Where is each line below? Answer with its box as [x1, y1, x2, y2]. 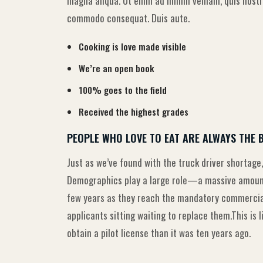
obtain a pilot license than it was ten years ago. [67, 225, 251, 241]
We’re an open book [79, 62, 154, 75]
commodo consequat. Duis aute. [67, 11, 190, 26]
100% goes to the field [79, 83, 167, 97]
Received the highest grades [79, 105, 188, 119]
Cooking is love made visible [79, 40, 186, 53]
